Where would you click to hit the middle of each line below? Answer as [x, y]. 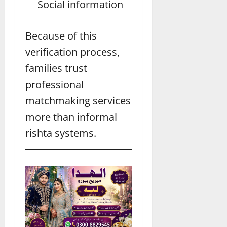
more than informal [71, 117]
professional [54, 84]
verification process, [72, 52]
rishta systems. [61, 133]
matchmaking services [78, 100]
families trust [56, 68]
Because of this [61, 35]
